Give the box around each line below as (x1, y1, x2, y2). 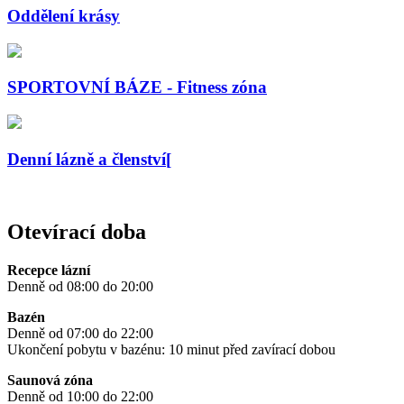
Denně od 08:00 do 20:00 (7, 279, 153, 295)
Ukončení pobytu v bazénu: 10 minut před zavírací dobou (7, 342, 335, 358)
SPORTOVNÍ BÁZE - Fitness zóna (7, 78, 267, 97)
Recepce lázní (7, 262, 90, 279)
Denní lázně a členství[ (7, 149, 171, 169)
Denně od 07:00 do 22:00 (7, 326, 153, 342)
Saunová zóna (7, 372, 93, 389)
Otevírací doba (7, 220, 146, 244)
